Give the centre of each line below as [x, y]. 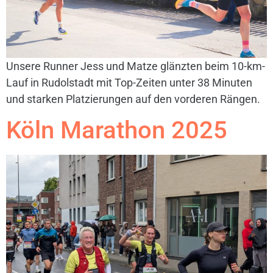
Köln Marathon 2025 [117, 130]
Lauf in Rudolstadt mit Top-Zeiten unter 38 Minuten [129, 82]
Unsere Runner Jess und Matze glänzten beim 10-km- [136, 66]
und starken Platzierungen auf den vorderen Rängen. [133, 99]
